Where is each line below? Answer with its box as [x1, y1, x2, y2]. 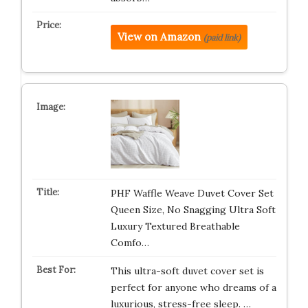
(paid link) [203, 32, 241, 43]
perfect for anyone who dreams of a [110, 281, 276, 294]
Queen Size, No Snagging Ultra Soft [110, 203, 276, 216]
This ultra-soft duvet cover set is [110, 265, 264, 277]
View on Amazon [117, 30, 201, 43]
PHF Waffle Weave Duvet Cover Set [110, 187, 274, 199]
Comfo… [110, 236, 149, 249]
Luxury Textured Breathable [110, 220, 240, 232]
